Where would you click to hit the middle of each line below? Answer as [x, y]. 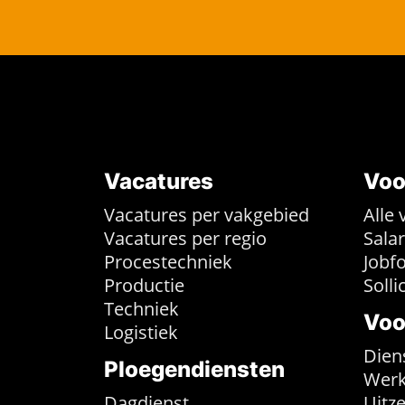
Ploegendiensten [194, 369]
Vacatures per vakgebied [207, 215]
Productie [144, 285]
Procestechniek [168, 262]
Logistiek [141, 332]
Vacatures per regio [185, 238]
